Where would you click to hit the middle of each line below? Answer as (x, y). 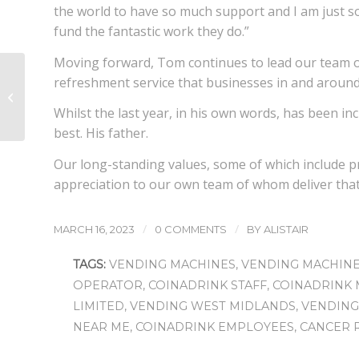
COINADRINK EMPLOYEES (215, 327)
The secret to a (84, 73)
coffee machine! (84, 123)
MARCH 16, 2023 (94, 230)
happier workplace (84, 90)
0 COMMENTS (191, 230)
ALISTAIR (286, 230)
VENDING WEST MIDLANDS (213, 307)
